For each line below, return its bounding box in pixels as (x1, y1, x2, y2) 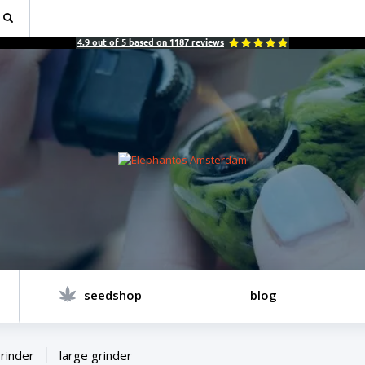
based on (126, 37, 169, 47)
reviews (189, 37, 224, 47)
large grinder (59, 347, 132, 363)
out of (90, 37, 121, 47)
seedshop (84, 287, 142, 303)
